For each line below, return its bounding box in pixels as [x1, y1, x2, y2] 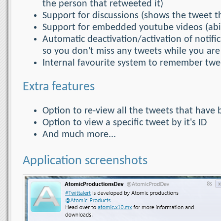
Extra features [23, 80, 95, 94]
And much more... [42, 129, 116, 140]
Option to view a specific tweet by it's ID [42, 117, 207, 128]
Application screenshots [23, 154, 147, 168]
